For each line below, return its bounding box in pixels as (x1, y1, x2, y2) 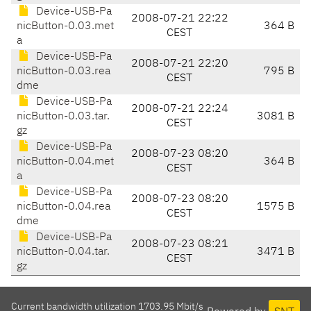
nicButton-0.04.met (17, 156, 114, 168)
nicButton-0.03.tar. (17, 111, 110, 123)
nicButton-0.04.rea (17, 201, 110, 213)
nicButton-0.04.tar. (17, 246, 110, 258)
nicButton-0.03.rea (17, 66, 110, 78)
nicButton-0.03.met (17, 21, 114, 33)
